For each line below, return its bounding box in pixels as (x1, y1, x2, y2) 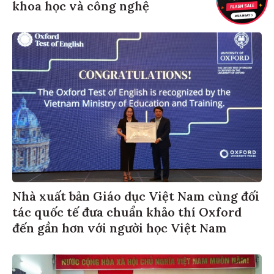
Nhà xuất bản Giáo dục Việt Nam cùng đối (12, 190, 259, 206)
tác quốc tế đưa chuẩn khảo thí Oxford (12, 206, 242, 221)
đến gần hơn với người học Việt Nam (12, 221, 227, 237)
